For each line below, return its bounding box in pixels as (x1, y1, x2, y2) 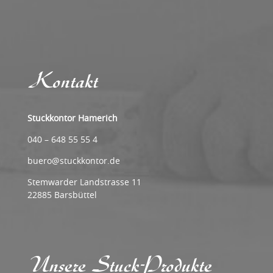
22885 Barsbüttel (27, 188, 97, 200)
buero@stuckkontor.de (27, 154, 120, 166)
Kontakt (27, 66, 97, 95)
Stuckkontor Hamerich (27, 112, 118, 124)
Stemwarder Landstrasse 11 (27, 175, 141, 188)
